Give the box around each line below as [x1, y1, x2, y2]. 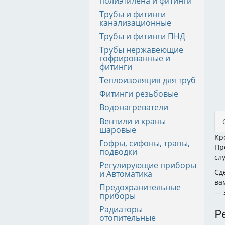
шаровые [99, 124, 136, 135]
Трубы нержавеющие [99, 44, 183, 55]
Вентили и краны [99, 116, 166, 127]
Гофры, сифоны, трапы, [99, 138, 190, 149]
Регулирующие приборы [99, 160, 196, 171]
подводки [99, 146, 137, 157]
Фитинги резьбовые [99, 88, 178, 99]
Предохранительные [99, 182, 181, 193]
